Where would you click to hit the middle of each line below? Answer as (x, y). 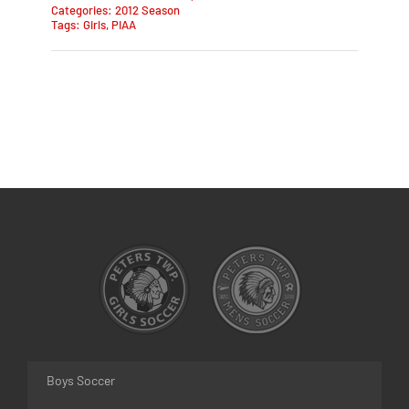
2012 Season (147, 10)
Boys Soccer (80, 380)
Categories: (83, 10)
